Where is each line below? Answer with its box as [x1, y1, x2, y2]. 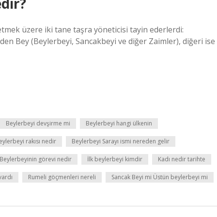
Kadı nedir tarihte [158, 155, 205, 163]
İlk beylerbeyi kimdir [87, 155, 142, 163]
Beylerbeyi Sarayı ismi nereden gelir [72, 137, 170, 145]
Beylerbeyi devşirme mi [6, 119, 70, 127]
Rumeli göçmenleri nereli [28, 173, 96, 181]
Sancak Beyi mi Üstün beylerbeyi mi [111, 173, 208, 181]
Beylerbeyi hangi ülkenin [86, 119, 152, 127]
